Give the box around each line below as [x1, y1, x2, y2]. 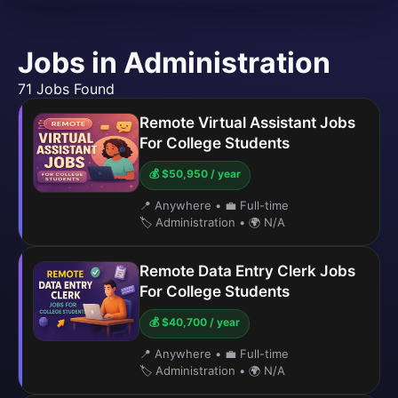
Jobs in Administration [18, 45, 330, 80]
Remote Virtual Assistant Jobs [139, 114, 355, 131]
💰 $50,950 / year [149, 167, 241, 180]
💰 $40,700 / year [149, 315, 240, 329]
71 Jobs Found [18, 80, 115, 98]
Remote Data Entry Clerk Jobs [139, 262, 355, 280]
